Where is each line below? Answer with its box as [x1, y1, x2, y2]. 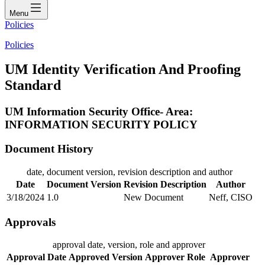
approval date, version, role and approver [53, 240, 205, 250]
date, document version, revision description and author [27, 166, 232, 177]
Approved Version [69, 252, 143, 263]
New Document [124, 192, 183, 202]
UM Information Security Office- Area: [5, 105, 193, 118]
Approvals [5, 215, 56, 228]
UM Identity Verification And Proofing [5, 62, 241, 77]
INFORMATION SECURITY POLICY [5, 118, 198, 131]
